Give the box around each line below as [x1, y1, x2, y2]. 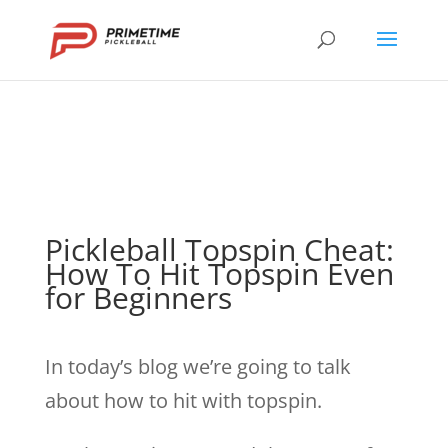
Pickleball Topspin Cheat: [44, 229, 394, 270]
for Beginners [44, 277, 232, 318]
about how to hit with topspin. [44, 387, 322, 414]
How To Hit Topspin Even [44, 253, 394, 294]
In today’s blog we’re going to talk [44, 353, 351, 380]
